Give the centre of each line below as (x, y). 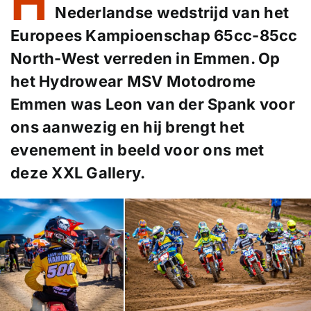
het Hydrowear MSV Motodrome (133, 81)
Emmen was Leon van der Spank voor (152, 104)
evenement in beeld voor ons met (137, 150)
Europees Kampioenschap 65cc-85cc (154, 35)
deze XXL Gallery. (78, 173)
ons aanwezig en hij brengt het (127, 127)
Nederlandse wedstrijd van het (172, 12)
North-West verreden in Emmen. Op (145, 58)
